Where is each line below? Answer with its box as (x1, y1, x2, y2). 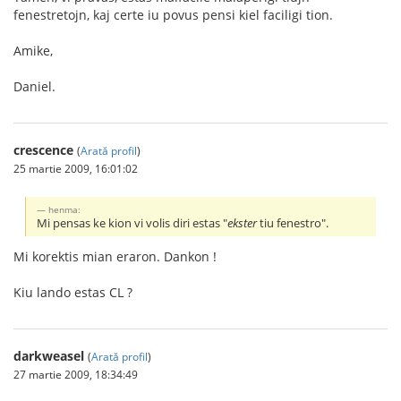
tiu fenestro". (257, 215, 329, 231)
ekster (227, 215, 258, 231)
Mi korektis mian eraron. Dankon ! (13, 247, 217, 265)
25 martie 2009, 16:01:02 (13, 160, 138, 175)
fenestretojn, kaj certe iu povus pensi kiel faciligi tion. (13, 5, 333, 23)
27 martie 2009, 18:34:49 (13, 366, 138, 381)
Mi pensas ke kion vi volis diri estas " (37, 215, 228, 231)
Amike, (13, 41, 53, 59)
